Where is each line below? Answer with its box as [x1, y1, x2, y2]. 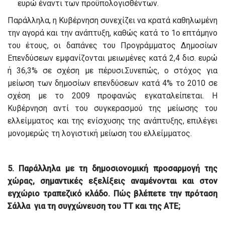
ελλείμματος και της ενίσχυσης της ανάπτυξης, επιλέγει [8, 116, 217, 126]
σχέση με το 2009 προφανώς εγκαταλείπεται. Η [8, 91, 217, 101]
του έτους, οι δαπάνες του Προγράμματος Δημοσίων [8, 41, 217, 51]
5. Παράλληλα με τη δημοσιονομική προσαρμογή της [8, 164, 217, 174]
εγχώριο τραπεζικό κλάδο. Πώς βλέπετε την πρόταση [8, 189, 217, 199]
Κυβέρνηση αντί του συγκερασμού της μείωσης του [8, 103, 217, 114]
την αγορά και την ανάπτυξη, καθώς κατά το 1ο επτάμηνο [8, 28, 217, 38]
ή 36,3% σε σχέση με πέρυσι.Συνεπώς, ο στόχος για [8, 66, 217, 76]
